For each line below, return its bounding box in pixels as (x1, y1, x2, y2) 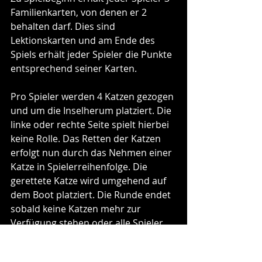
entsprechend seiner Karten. (11, 61, 137, 75)
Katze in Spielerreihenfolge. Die (11, 160, 150, 173)
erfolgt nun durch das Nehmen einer (11, 146, 174, 159)
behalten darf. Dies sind (11, 19, 118, 33)
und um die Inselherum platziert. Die (11, 104, 174, 117)
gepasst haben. (11, 230, 78, 243)
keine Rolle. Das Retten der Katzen (11, 132, 163, 145)
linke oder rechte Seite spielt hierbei (11, 118, 171, 131)
